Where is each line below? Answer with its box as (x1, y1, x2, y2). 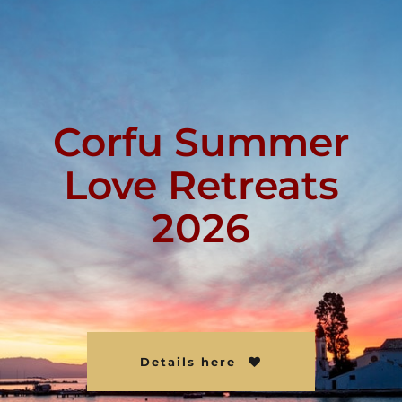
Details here (140, 354, 241, 369)
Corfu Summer (53, 117, 349, 166)
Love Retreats (63, 160, 339, 209)
